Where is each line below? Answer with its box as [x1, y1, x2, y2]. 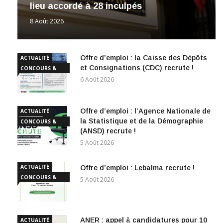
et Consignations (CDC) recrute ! [80, 63, 194, 72]
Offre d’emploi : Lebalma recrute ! [80, 163, 195, 172]
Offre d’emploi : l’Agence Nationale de [80, 107, 211, 115]
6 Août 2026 [80, 75, 114, 84]
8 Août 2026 [30, 16, 64, 25]
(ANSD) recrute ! [80, 126, 136, 135]
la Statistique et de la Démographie [80, 116, 203, 125]
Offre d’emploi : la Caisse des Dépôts [80, 53, 207, 62]
